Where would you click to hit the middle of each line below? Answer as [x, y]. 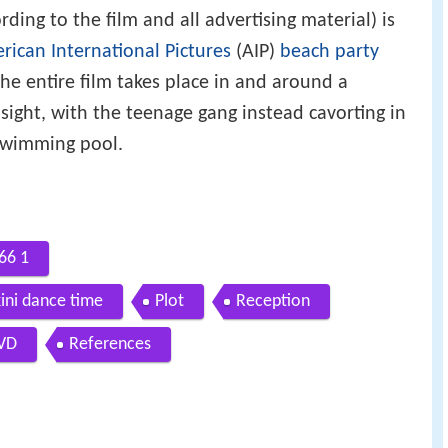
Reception [273, 302]
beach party [329, 51]
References [110, 345]
